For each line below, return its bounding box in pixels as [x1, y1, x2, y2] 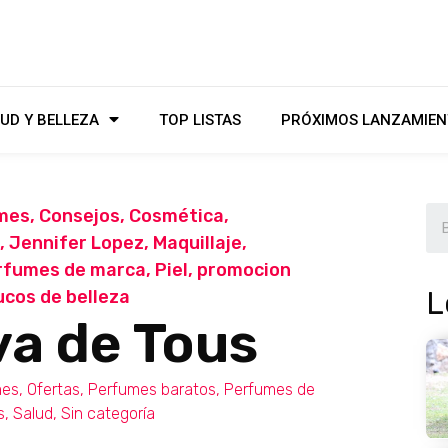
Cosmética [129, 204, 224, 227]
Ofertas [27, 379, 80, 399]
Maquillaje [153, 231, 242, 254]
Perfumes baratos [88, 379, 216, 399]
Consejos [39, 204, 120, 227]
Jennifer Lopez [9, 231, 144, 254]
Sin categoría [61, 403, 155, 423]
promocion [197, 258, 291, 281]
